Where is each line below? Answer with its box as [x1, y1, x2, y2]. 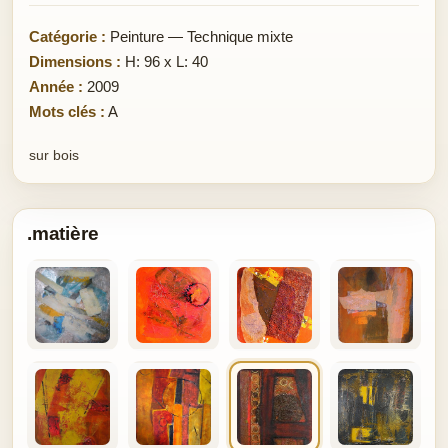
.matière [27, 222, 99, 244]
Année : [29, 77, 83, 95]
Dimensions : [29, 52, 121, 70]
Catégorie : [29, 27, 106, 45]
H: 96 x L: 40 [121, 52, 208, 70]
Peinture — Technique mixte [106, 27, 293, 45]
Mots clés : [29, 102, 105, 120]
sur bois [29, 146, 79, 163]
